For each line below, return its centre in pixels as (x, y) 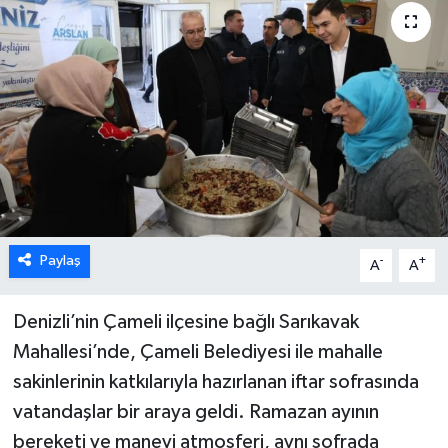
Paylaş (60, 261)
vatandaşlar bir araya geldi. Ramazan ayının (195, 412)
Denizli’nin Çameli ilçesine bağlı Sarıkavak (185, 322)
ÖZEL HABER (105, 35)
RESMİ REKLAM (115, 137)
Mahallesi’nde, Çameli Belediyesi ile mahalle (197, 352)
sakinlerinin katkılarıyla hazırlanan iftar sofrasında (215, 382)
